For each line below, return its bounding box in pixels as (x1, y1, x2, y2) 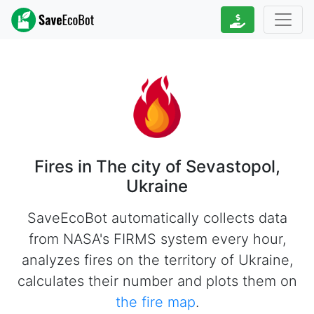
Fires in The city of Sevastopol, (34, 156, 280, 177)
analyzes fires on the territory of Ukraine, (21, 252, 293, 268)
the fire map (115, 294, 196, 310)
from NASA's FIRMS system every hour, (28, 231, 286, 247)
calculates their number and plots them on (17, 273, 297, 289)
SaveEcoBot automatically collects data (27, 210, 287, 226)
